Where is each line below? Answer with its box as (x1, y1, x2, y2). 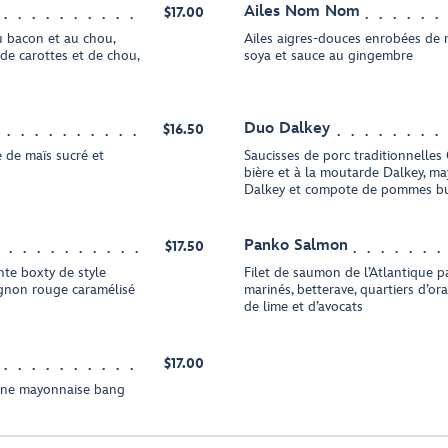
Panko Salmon (244, 236, 348, 255)
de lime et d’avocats (244, 298, 363, 315)
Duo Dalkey (244, 119, 330, 138)
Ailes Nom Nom (244, 2, 360, 21)
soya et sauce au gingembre (244, 47, 413, 64)
